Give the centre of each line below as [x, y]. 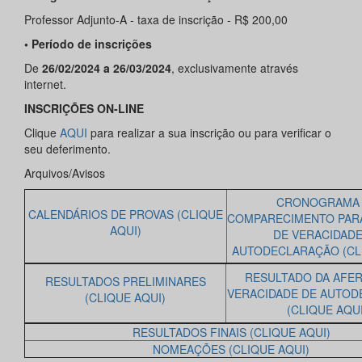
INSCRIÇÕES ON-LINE [84, 109]
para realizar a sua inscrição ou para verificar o [209, 133]
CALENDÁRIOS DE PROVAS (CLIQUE [126, 215]
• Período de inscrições [88, 44]
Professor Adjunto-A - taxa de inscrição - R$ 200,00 [156, 20]
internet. [45, 84]
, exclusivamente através [235, 68]
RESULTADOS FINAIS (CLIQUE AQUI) [231, 333]
